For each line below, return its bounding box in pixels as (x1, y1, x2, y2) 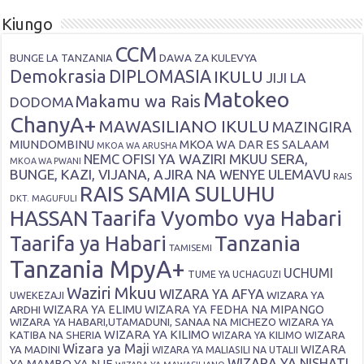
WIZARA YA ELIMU (43, 303, 143, 317)
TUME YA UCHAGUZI (188, 269, 282, 280)
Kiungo (2, 15, 54, 34)
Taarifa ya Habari (10, 232, 167, 256)
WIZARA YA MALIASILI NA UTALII (152, 344, 299, 356)
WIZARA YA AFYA (159, 286, 265, 302)
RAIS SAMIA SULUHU (80, 182, 276, 206)
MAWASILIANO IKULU (98, 117, 271, 136)
